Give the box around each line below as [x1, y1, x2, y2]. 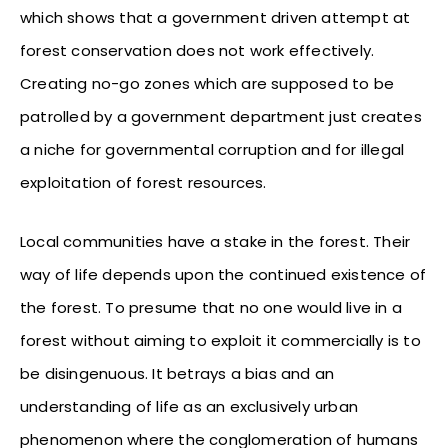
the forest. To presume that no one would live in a [20, 296, 403, 318]
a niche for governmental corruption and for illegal [20, 138, 405, 160]
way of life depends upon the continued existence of [20, 263, 427, 285]
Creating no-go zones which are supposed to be [20, 72, 395, 94]
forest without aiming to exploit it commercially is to [20, 329, 421, 351]
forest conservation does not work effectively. [20, 39, 375, 61]
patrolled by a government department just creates [20, 105, 422, 127]
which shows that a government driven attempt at [20, 6, 411, 28]
